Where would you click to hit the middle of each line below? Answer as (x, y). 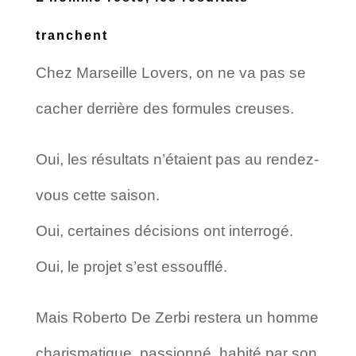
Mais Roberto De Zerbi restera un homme (177, 317)
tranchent (72, 35)
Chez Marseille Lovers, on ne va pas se (170, 72)
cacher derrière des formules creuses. (164, 108)
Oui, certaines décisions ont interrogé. (164, 230)
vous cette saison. (97, 195)
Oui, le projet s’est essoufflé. (131, 266)
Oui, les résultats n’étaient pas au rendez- (177, 159)
